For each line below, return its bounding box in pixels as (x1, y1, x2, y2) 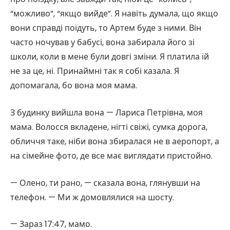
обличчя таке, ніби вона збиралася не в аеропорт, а (10, 135, 219, 147)
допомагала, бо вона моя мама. (10, 80, 137, 92)
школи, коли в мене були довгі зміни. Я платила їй (10, 51, 209, 63)
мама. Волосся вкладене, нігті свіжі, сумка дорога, (10, 121, 207, 133)
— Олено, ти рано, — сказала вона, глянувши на (10, 177, 200, 189)
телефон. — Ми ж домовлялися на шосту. (10, 191, 174, 203)
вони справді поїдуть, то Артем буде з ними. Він (10, 22, 201, 34)
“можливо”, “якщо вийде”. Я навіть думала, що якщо (10, 8, 218, 20)
